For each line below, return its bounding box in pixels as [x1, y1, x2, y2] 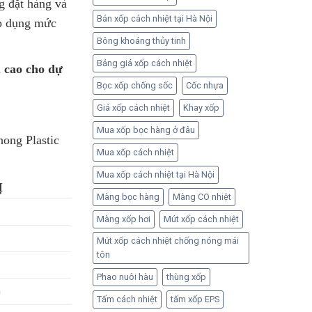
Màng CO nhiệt [172, 192, 231, 202]
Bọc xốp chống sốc [96, 80, 173, 91]
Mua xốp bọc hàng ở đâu [96, 125, 195, 135]
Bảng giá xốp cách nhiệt [96, 58, 192, 68]
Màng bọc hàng [96, 192, 159, 202]
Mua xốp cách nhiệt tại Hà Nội [96, 169, 214, 180]
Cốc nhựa [185, 80, 224, 91]
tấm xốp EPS [170, 294, 219, 304]
